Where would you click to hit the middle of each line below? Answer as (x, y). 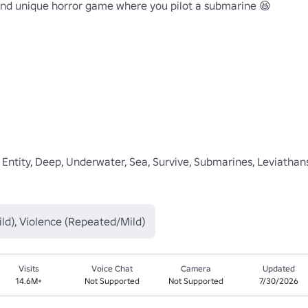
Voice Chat (112, 268)
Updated (279, 268)
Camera (196, 268)
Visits (29, 268)
